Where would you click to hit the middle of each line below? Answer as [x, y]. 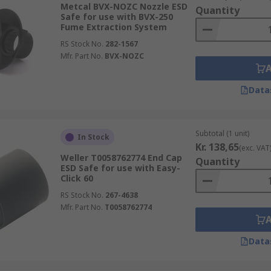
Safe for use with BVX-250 [116, 17]
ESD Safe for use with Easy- [120, 168]
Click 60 [77, 178]
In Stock [93, 137]
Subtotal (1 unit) [222, 133]
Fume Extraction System [113, 27]
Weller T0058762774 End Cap [121, 158]
